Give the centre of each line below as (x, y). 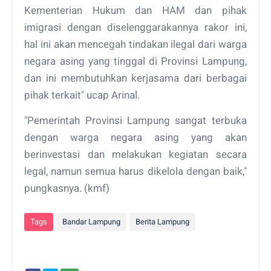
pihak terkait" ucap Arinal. (82, 95)
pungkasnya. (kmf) (67, 188)
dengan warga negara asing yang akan (135, 137)
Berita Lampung (163, 221)
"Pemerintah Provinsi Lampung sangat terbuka (135, 120)
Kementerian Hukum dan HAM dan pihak (135, 10)
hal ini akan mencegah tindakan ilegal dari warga (135, 44)
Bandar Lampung (92, 221)
